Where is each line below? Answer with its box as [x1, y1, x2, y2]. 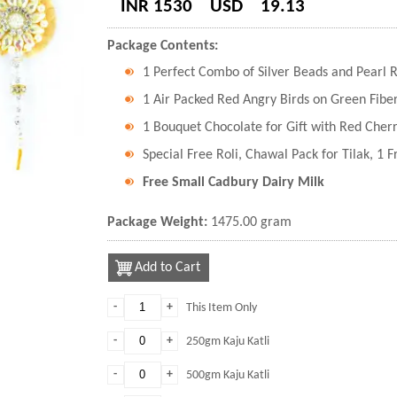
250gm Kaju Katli [185, 335, 269, 348]
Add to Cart [134, 261, 200, 275]
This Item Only [185, 301, 257, 315]
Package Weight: [106, 215, 211, 230]
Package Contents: [106, 39, 218, 53]
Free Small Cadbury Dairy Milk [142, 175, 324, 190]
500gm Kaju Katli [185, 369, 269, 382]
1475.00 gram [210, 215, 292, 230]
